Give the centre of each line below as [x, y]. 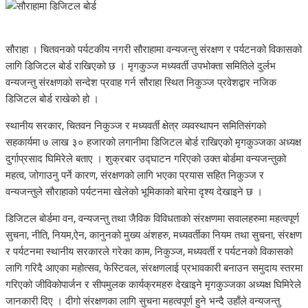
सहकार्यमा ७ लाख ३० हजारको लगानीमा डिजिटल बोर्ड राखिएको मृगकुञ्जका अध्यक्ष [153, 142]
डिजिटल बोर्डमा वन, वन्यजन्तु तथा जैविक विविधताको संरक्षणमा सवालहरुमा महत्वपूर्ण [152, 218]
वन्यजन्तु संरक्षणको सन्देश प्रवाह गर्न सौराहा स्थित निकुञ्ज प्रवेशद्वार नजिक [141, 82]
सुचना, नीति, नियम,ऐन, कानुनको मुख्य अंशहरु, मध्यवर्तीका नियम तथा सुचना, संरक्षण [154, 235]
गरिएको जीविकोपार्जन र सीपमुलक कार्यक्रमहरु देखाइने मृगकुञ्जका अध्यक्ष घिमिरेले [153, 284]
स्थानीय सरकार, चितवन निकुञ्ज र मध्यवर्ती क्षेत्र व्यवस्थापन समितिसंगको [136, 125]
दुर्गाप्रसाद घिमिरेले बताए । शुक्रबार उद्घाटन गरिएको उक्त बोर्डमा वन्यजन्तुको [146, 158]
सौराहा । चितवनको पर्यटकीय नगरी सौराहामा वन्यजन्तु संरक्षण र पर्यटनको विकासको [154, 49]
